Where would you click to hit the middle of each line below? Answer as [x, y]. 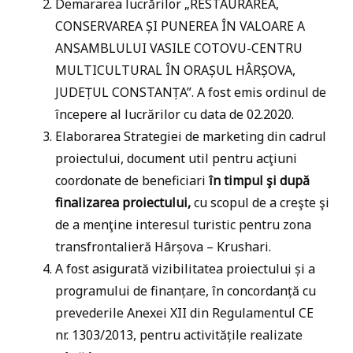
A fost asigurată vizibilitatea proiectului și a [185, 269]
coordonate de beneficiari [132, 180]
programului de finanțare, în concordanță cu [186, 291]
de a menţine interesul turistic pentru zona [183, 225]
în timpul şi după [259, 180]
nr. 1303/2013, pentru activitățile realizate [179, 335]
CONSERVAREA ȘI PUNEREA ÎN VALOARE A [180, 26]
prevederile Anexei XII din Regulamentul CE [184, 313]
